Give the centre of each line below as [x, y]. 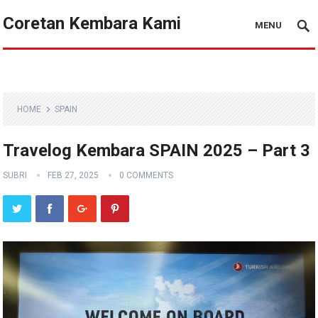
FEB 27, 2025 [73, 175]
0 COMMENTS [147, 175]
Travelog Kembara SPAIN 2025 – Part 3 [157, 150]
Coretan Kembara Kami [92, 23]
